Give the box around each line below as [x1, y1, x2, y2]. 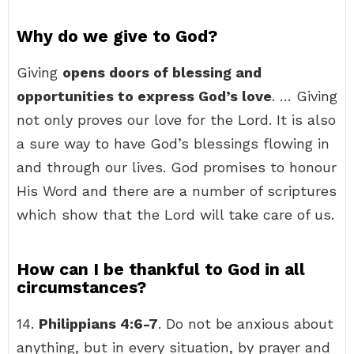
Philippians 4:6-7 [39, 315, 158, 332]
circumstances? [17, 277, 146, 297]
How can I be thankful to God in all [17, 259, 305, 279]
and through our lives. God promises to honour [17, 159, 337, 175]
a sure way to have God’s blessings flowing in [17, 135, 330, 152]
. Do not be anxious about [158, 315, 333, 332]
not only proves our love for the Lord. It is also [17, 111, 336, 128]
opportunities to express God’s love [17, 88, 272, 104]
